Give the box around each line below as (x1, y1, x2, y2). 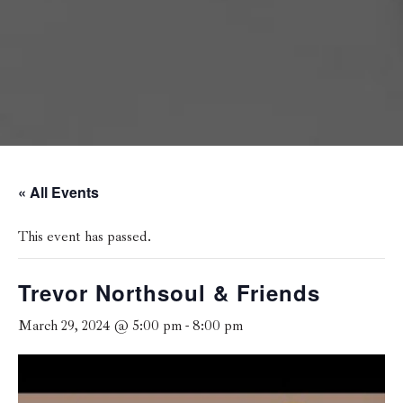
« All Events (18, 182, 99, 203)
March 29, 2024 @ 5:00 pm (18, 317, 182, 336)
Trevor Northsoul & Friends (18, 277, 320, 309)
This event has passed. (18, 228, 151, 246)
